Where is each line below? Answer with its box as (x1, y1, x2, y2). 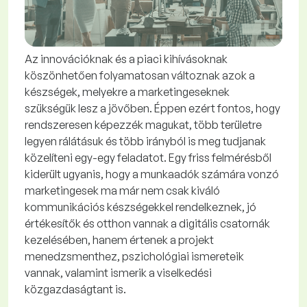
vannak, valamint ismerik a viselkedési (25, 266, 212, 280)
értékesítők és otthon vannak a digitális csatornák (25, 217, 270, 231)
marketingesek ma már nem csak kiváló (25, 184, 220, 198)
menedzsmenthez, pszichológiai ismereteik (25, 249, 244, 264)
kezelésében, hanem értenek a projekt (25, 233, 214, 247)
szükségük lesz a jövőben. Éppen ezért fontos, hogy (25, 101, 280, 116)
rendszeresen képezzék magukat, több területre (25, 118, 262, 132)
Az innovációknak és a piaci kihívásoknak (25, 52, 228, 66)
